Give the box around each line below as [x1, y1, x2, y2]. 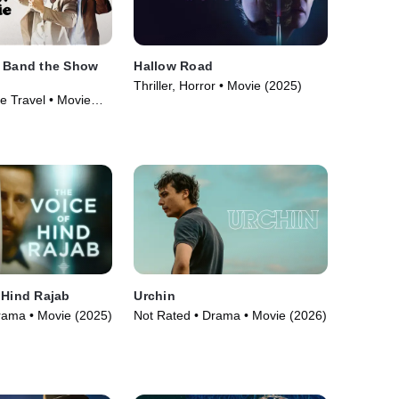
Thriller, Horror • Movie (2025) [134, 78, 303, 94]
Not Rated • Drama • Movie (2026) [134, 307, 328, 322]
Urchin [134, 288, 175, 303]
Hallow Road [134, 59, 214, 74]
